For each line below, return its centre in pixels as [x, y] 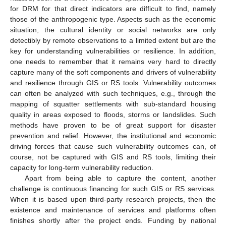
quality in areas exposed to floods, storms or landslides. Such [113, 115]
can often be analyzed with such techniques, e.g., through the [113, 94]
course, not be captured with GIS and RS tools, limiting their [113, 157]
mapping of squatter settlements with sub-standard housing [113, 104]
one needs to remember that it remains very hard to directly [113, 62]
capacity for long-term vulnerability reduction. [82, 168]
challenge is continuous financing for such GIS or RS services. [113, 189]
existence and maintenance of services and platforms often [113, 210]
